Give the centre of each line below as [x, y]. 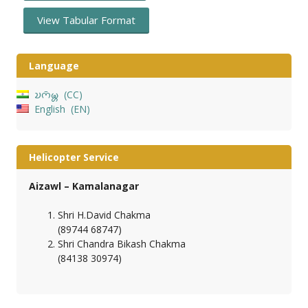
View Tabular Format [86, 20]
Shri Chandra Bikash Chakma [121, 244]
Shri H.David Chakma [104, 215]
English [50, 109]
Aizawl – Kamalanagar [84, 186]
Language [54, 66]
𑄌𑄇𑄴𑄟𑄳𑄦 [46, 95]
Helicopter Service [74, 157]
